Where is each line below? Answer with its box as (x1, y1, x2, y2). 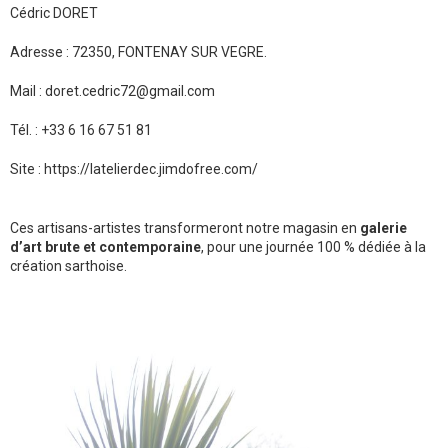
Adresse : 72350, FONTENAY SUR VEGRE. (10, 44, 267, 61)
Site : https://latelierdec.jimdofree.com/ (10, 161, 258, 178)
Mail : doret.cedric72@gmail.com (10, 83, 215, 100)
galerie (360, 220, 407, 237)
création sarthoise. (10, 258, 127, 275)
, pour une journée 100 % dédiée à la (201, 239, 426, 256)
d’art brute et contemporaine (10, 239, 201, 256)
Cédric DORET (10, 5, 98, 22)
